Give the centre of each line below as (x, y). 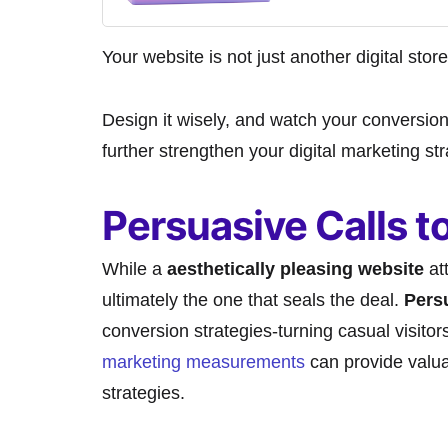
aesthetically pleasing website (295, 269)
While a (134, 269)
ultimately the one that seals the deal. (253, 300)
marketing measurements (203, 362)
